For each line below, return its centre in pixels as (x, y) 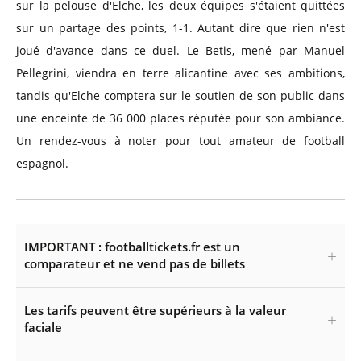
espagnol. (42, 163)
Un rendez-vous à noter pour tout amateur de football (180, 141)
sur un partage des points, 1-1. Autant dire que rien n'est (180, 28)
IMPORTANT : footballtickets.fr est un (132, 247)
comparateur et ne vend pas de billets (135, 263)
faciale (43, 327)
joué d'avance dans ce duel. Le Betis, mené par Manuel (180, 50)
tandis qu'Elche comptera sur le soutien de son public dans (180, 95)
